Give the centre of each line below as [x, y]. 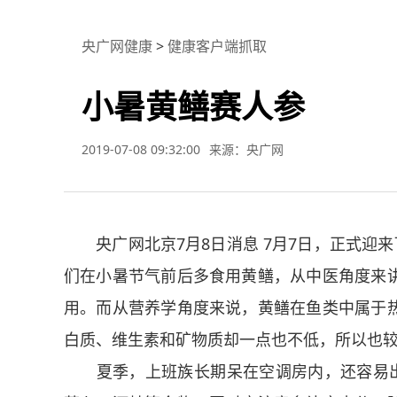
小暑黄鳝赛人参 [193, 105]
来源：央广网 [246, 149]
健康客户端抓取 [217, 46]
